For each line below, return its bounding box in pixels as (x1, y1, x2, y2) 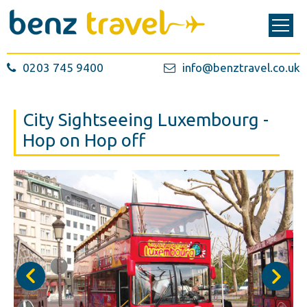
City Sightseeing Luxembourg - (23, 110, 269, 130)
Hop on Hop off (23, 130, 145, 150)
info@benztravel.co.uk (182, 61, 300, 74)
